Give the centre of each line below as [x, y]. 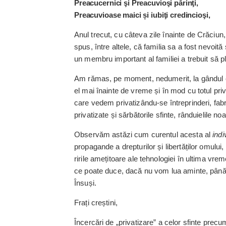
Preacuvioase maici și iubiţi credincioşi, [142, 15]
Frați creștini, [96, 203]
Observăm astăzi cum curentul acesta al [144, 134]
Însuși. [85, 183]
